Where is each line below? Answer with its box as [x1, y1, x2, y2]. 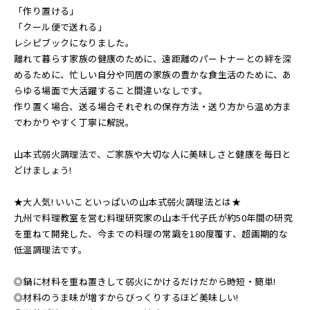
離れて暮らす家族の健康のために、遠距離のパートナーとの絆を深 [14, 52, 292, 65]
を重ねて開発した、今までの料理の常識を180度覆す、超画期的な [14, 227, 289, 240]
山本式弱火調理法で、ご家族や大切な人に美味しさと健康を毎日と [14, 147, 291, 161]
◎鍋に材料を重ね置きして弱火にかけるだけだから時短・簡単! [14, 275, 276, 288]
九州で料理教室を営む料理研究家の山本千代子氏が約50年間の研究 [14, 211, 293, 224]
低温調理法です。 [14, 243, 88, 256]
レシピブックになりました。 [14, 36, 135, 49]
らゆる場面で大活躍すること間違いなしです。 [14, 84, 208, 97]
